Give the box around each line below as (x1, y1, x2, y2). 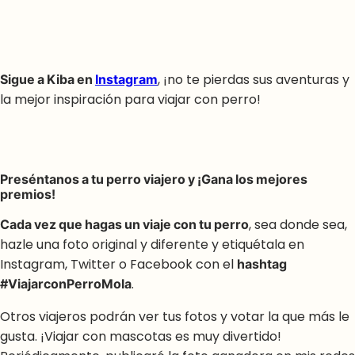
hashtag (237, 255, 287, 274)
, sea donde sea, (249, 216, 347, 235)
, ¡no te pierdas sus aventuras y (158, 70, 349, 89)
